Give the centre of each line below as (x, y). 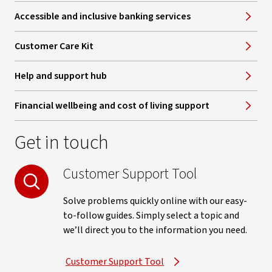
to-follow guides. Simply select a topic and (151, 216)
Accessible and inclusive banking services (103, 17)
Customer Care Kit (54, 46)
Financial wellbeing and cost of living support (112, 106)
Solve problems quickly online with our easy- (155, 201)
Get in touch (62, 143)
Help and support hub (61, 76)
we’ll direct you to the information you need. (155, 230)
